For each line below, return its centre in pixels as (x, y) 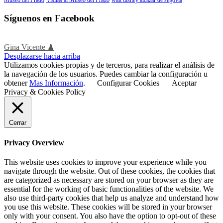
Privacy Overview (34, 143)
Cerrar (18, 122)
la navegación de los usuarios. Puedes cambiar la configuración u (106, 74)
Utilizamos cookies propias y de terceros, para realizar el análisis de (109, 65)
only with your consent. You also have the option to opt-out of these (110, 216)
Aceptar (184, 83)
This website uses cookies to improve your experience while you (105, 162)
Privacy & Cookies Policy (45, 92)
